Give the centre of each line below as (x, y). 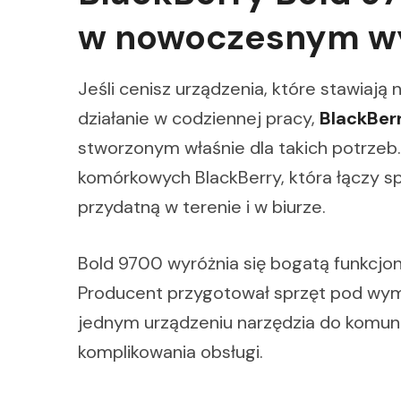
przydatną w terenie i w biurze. (202, 206)
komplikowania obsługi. (171, 351)
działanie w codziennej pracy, (199, 118)
